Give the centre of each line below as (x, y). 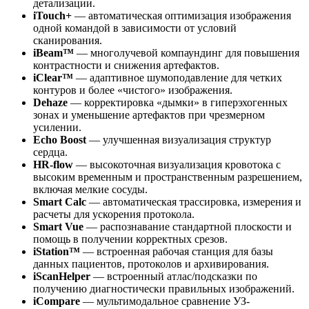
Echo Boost (60, 139)
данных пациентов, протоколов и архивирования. (151, 263)
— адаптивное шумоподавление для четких (178, 77)
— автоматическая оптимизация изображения (181, 15)
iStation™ (57, 251)
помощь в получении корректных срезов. (130, 239)
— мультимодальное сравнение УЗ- (165, 301)
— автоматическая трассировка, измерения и (194, 201)
